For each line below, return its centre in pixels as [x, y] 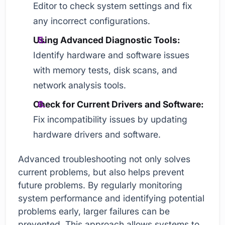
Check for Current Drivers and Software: [119, 104]
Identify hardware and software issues [111, 55]
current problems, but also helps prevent [101, 172]
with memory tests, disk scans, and [105, 70]
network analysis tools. [80, 85]
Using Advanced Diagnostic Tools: [107, 40]
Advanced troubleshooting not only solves [104, 159]
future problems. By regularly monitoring [100, 185]
